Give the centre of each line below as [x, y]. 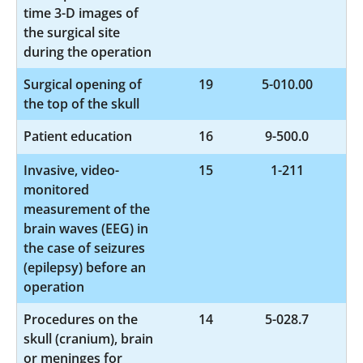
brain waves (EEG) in [86, 228]
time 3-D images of [81, 13]
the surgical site [72, 32]
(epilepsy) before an [85, 267]
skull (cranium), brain [88, 338]
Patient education [78, 136]
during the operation [88, 51]
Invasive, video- [71, 170]
